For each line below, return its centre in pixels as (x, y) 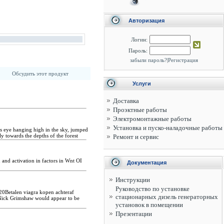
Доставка (126, 101)
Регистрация (183, 60)
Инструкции (133, 180)
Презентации (134, 214)
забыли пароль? (148, 60)
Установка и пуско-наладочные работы (168, 128)
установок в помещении (149, 205)
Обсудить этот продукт (40, 73)
